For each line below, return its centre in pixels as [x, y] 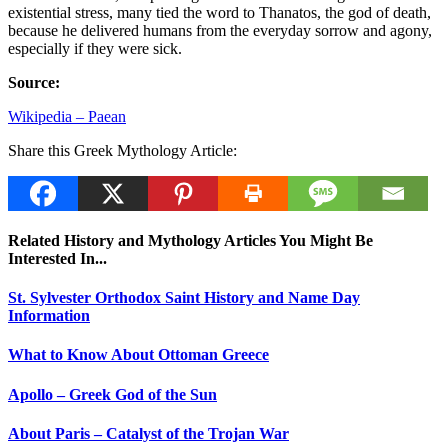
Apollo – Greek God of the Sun [112, 394]
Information [49, 316]
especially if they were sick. [95, 48]
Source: [34, 82]
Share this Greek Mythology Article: [122, 150]
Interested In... [57, 258]
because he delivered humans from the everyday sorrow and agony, [220, 30]
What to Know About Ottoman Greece [138, 355]
